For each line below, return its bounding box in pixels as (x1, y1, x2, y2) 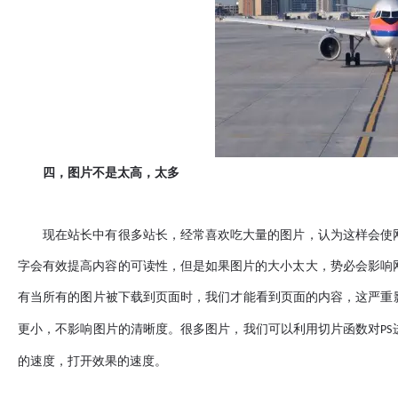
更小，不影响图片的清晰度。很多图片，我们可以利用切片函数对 (18, 322, 381, 336)
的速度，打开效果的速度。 (18, 354, 167, 368)
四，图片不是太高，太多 (18, 165, 179, 179)
